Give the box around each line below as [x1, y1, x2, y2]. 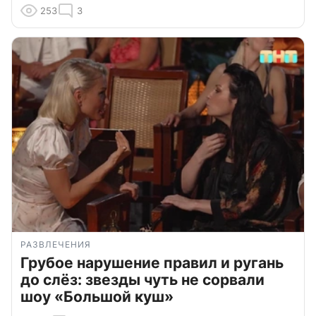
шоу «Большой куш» [20, 288, 174, 306]
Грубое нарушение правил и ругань [20, 254, 284, 272]
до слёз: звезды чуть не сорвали [20, 271, 265, 289]
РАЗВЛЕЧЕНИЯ [20, 239, 91, 250]
